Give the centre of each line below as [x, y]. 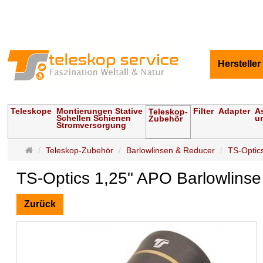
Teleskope [31, 111]
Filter [204, 111]
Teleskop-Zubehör [80, 151]
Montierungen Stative [100, 111]
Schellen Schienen [94, 118]
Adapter [235, 111]
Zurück [40, 204]
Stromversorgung [92, 125]
